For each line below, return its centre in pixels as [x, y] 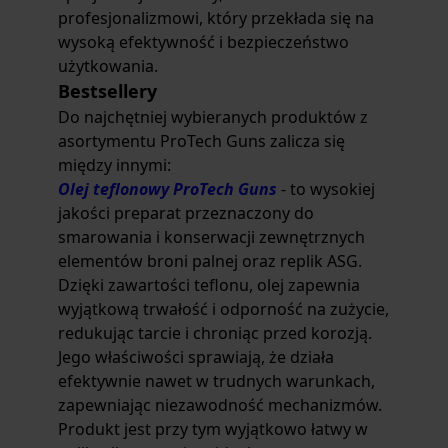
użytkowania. [108, 66]
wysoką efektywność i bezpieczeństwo [203, 42]
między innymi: [114, 165]
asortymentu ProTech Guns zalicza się [201, 141]
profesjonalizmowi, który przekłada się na [216, 18]
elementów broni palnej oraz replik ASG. [210, 261]
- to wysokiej [326, 189]
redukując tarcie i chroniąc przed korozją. [215, 333]
